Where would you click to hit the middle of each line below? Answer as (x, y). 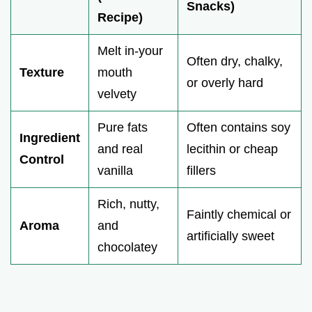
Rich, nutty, (128, 204)
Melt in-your (130, 50)
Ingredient (50, 138)
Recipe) (120, 17)
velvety (117, 94)
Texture (42, 72)
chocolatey (127, 247)
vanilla (115, 170)
